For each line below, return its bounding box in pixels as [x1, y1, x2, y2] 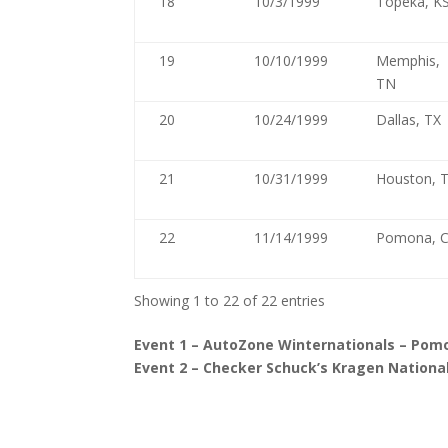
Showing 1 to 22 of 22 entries [134, 291, 326, 310]
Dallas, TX [376, 110, 442, 129]
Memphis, [376, 51, 441, 70]
